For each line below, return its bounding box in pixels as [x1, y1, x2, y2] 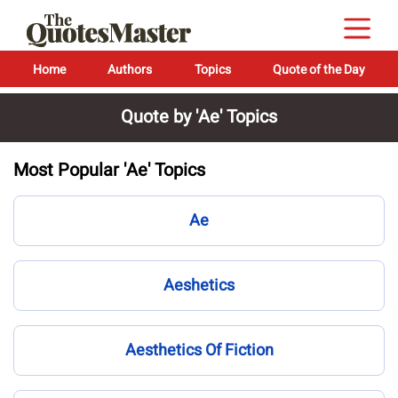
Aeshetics [163, 274, 235, 298]
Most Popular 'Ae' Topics [13, 157, 205, 183]
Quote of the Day [272, 60, 365, 79]
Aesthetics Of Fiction [124, 338, 274, 362]
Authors [107, 60, 153, 79]
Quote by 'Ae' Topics [121, 104, 277, 130]
